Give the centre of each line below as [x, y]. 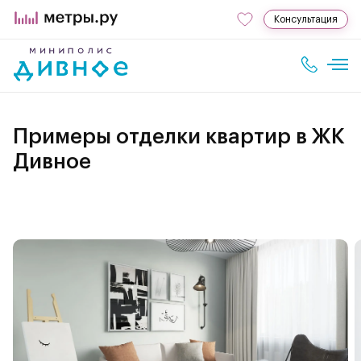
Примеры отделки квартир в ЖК [179, 137]
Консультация [306, 19]
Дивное [52, 162]
